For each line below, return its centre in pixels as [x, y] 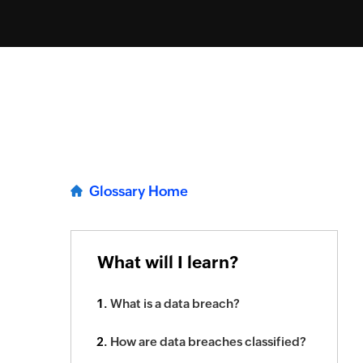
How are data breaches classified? [208, 342]
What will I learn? [168, 263]
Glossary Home [137, 191]
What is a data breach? [175, 303]
